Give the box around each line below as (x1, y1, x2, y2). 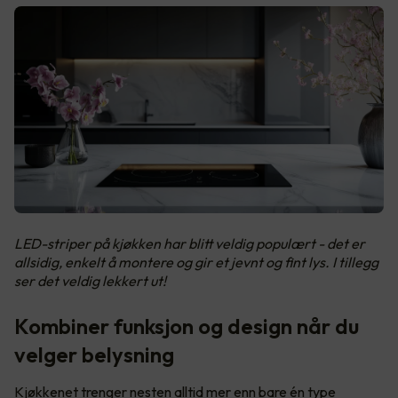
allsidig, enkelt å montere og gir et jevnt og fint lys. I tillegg (14, 253, 378, 271)
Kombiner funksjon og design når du (14, 313, 359, 339)
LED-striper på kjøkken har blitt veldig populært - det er (14, 235, 365, 252)
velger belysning (14, 341, 179, 368)
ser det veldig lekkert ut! (14, 272, 166, 290)
